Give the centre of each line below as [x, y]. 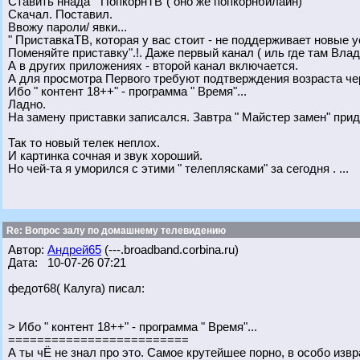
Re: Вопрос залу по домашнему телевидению [115, 231]
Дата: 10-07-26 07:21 [67, 263]
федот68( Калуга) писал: [76, 288]
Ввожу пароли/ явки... [67, 27]
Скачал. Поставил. [60, 14]
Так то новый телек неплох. [84, 143]
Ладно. [27, 104]
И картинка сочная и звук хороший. [105, 156]
